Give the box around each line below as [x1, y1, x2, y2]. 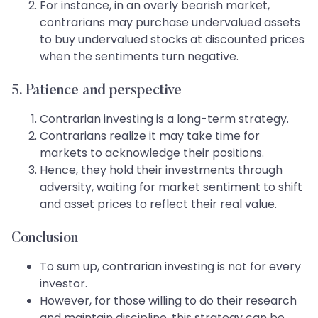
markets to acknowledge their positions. [40, 145, 264, 162]
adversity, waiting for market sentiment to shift [40, 179, 302, 196]
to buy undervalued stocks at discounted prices [40, 31, 305, 48]
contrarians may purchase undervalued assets [40, 14, 300, 31]
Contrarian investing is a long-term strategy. [40, 111, 289, 128]
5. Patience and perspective [11, 84, 182, 99]
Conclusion [11, 231, 78, 246]
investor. [40, 275, 87, 292]
